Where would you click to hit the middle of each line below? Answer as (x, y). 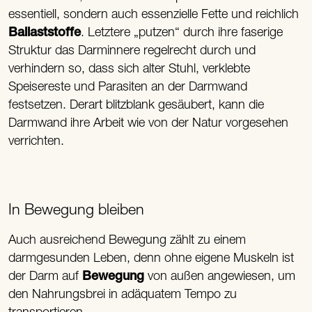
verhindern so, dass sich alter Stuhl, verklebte (130, 69)
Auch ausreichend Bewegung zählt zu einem (127, 240)
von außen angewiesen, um (222, 276)
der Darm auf (46, 276)
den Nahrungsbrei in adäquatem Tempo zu (123, 295)
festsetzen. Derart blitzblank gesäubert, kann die (136, 105)
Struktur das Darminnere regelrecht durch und (132, 51)
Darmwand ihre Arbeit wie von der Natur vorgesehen (149, 123)
